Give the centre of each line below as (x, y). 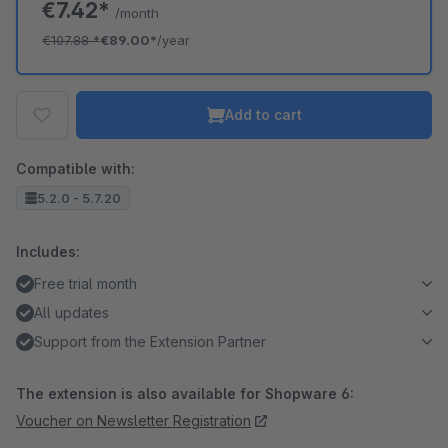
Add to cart (263, 114)
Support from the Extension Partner (150, 341)
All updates (71, 312)
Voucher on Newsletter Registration (133, 420)
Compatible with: (75, 168)
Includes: (48, 251)
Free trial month (85, 283)
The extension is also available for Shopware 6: (185, 393)
